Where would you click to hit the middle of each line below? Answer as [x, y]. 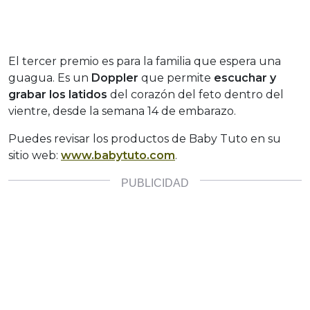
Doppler [115, 77]
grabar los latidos [58, 94]
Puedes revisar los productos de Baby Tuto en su [145, 138]
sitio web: [35, 155]
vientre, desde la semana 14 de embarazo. [122, 111]
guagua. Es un [50, 77]
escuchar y [245, 77]
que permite [176, 77]
